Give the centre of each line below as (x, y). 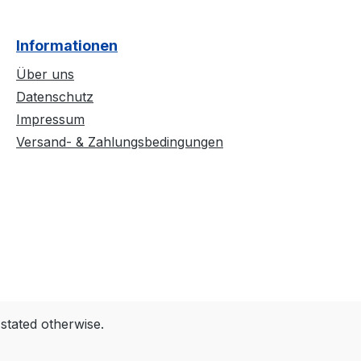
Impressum (50, 119)
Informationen (67, 45)
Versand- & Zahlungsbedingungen (120, 141)
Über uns (45, 74)
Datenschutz (55, 96)
